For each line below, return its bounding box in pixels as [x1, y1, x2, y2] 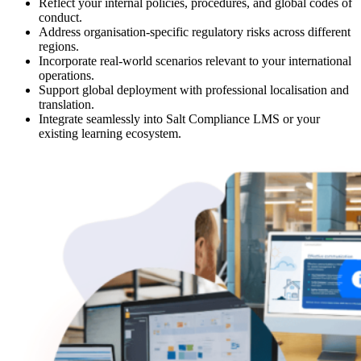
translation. [39, 97, 94, 111]
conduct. [39, 10, 82, 24]
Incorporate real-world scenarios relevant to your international [39, 53, 351, 68]
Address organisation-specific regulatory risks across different [39, 24, 351, 39]
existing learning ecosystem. [39, 126, 181, 140]
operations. [39, 68, 94, 82]
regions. [39, 39, 79, 53]
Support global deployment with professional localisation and [39, 82, 349, 97]
